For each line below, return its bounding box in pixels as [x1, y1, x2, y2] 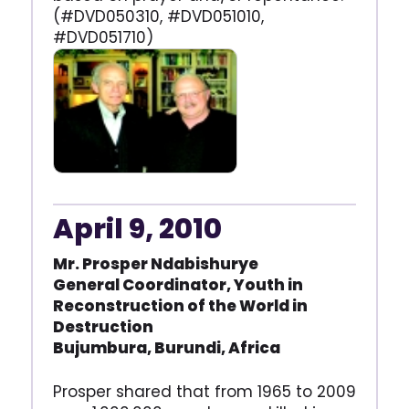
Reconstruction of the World [52, 295, 292, 317]
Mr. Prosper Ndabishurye [52, 253, 258, 275]
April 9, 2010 [52, 210, 222, 248]
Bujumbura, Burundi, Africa [52, 337, 280, 359]
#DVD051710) [52, 26, 153, 48]
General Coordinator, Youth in [52, 274, 303, 296]
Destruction [52, 316, 153, 338]
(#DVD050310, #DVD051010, [52, 5, 264, 27]
